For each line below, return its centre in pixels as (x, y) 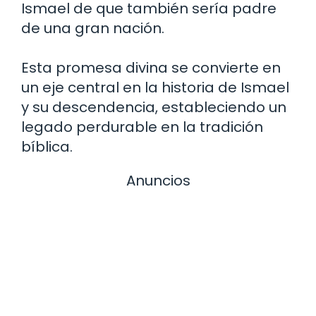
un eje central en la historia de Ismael (155, 88)
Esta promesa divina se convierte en (151, 68)
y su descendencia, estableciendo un (154, 108)
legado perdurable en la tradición (142, 127)
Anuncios (158, 181)
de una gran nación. (93, 29)
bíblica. (47, 147)
